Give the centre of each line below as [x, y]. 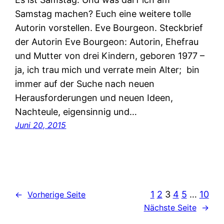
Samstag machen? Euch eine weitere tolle [103, 14]
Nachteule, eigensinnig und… [76, 112]
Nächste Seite [170, 207]
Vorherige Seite [57, 194]
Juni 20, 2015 [41, 125]
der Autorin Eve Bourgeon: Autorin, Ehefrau [107, 42]
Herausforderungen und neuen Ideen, [94, 98]
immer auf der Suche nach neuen [85, 84]
